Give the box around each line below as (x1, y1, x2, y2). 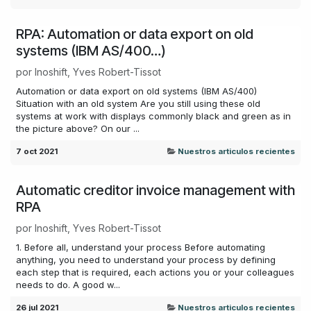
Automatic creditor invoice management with (16, 181, 295, 199)
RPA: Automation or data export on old (16, 25, 253, 42)
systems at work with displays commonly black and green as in (16, 110, 291, 121)
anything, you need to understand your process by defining (16, 253, 276, 265)
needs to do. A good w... (16, 278, 120, 290)
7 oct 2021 (16, 146, 58, 156)
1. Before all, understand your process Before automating (16, 241, 265, 253)
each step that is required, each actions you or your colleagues (16, 266, 294, 278)
